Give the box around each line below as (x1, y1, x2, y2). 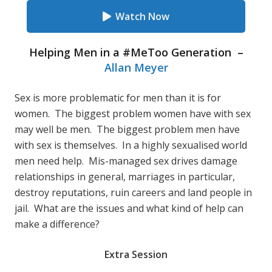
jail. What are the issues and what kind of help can (15, 202, 243, 215)
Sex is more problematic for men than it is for (15, 91, 221, 104)
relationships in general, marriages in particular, (15, 170, 235, 183)
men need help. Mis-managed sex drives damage (15, 154, 237, 168)
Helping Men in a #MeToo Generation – (29, 45, 243, 59)
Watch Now (115, 10, 169, 23)
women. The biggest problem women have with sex (15, 107, 251, 120)
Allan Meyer (104, 60, 168, 75)
